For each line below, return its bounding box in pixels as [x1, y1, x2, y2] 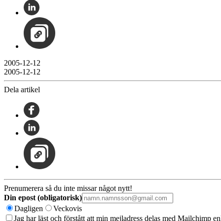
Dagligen [14, 204, 43, 213]
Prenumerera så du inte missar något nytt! [4, 184, 132, 192]
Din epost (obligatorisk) [4, 193, 82, 202]
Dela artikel [4, 85, 40, 94]
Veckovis [53, 204, 82, 213]
